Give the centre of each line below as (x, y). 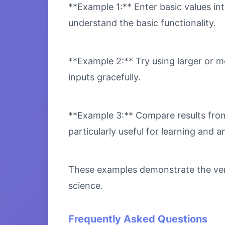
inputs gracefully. (104, 77)
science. (86, 185)
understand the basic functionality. (142, 23)
